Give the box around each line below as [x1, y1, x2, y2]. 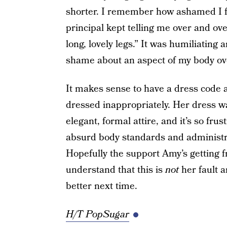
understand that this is [65, 163, 165, 177]
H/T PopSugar [65, 208, 129, 221]
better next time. [65, 179, 137, 193]
